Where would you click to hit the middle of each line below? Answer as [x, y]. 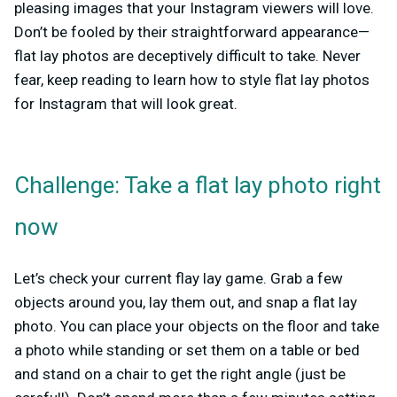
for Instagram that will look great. [126, 104]
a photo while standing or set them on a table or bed [187, 350]
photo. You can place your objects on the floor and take [197, 327]
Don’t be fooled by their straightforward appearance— [192, 32]
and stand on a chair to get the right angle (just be [180, 374]
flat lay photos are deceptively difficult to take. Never [187, 56]
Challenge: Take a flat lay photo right [198, 187]
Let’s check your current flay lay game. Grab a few [179, 279]
